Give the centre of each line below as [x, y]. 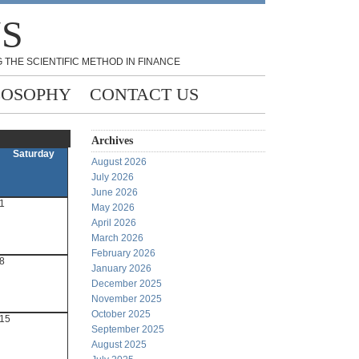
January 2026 [121, 268]
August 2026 [119, 162]
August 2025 [119, 345]
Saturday [33, 154]
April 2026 [114, 223]
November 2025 [127, 299]
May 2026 [113, 208]
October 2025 [121, 314]
